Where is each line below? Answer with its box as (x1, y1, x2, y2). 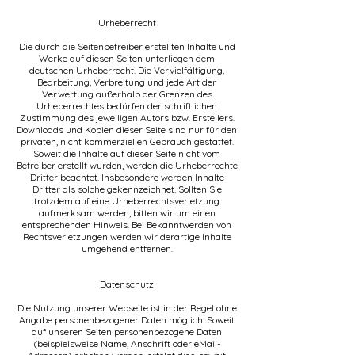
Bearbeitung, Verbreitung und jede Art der (37, 76, 216, 88)
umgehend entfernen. (81, 242, 173, 254)
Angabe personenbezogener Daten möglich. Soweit (19, 314, 235, 326)
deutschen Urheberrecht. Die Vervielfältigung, (29, 64, 224, 76)
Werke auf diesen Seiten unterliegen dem (39, 52, 215, 64)
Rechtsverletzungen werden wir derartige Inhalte (22, 231, 231, 242)
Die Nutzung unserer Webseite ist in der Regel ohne (17, 302, 237, 314)
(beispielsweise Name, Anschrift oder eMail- (32, 338, 221, 349)
